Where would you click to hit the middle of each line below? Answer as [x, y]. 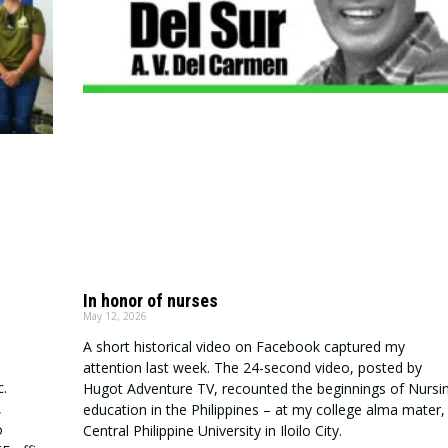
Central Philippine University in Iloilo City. [212, 431]
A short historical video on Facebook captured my [243, 347]
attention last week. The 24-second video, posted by [252, 368]
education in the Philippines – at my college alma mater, [263, 410]
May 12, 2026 [114, 316]
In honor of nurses [150, 301]
